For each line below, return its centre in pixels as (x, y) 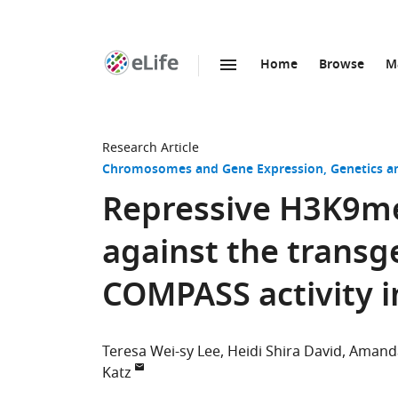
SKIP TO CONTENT (206, 84)
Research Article (151, 148)
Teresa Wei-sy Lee (161, 352)
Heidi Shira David (285, 352)
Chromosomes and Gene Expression (213, 170)
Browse (342, 65)
